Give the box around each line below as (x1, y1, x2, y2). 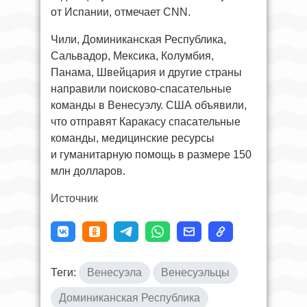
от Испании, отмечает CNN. (51, 5, 191, 18)
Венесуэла (87, 266, 142, 278)
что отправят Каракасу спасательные (51, 115, 241, 127)
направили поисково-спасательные (51, 82, 232, 95)
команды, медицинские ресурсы (51, 132, 214, 144)
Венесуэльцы (161, 266, 230, 278)
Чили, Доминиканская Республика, (51, 33, 226, 45)
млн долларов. (51, 164, 125, 177)
